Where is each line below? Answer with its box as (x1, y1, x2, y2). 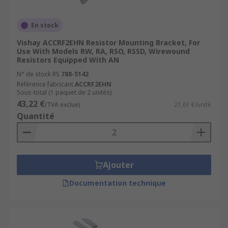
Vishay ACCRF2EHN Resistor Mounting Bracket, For (17, 38, 200, 47)
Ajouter (102, 159, 134, 170)
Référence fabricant (17, 80, 73, 89)
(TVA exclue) (45, 100, 80, 109)
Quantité (17, 110, 54, 122)
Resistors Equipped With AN (17, 55, 119, 65)
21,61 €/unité (174, 100, 211, 109)
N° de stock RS (17, 70, 60, 78)
